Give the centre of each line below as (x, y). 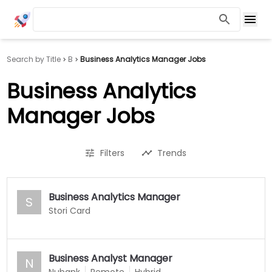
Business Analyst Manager (111, 258)
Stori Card (70, 211)
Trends (172, 153)
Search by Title (34, 59)
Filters (112, 153)
